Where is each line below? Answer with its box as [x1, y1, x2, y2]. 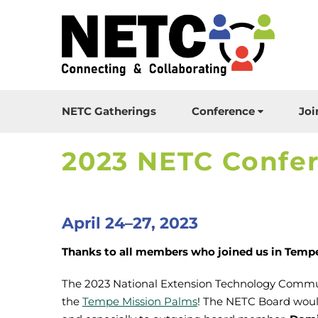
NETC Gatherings [62, 104, 156, 118]
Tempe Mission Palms [82, 295, 197, 308]
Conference [192, 104, 255, 118]
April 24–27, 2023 [62, 214, 198, 233]
